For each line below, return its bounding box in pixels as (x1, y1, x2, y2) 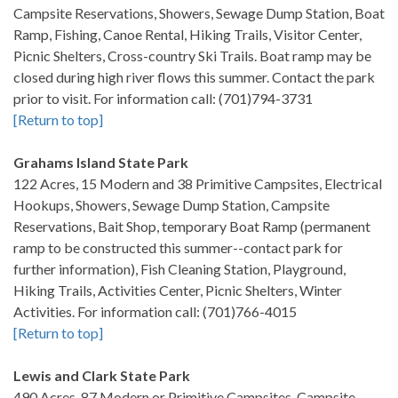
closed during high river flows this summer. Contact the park (13, 68, 375, 85)
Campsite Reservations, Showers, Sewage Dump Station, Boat (13, 4, 385, 21)
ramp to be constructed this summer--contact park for (13, 239, 343, 256)
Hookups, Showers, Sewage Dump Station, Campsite (13, 196, 330, 213)
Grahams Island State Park (13, 154, 188, 171)
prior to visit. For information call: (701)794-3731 (13, 90, 313, 107)
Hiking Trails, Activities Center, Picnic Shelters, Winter (13, 282, 342, 298)
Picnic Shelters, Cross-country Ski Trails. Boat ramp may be (13, 47, 371, 64)
